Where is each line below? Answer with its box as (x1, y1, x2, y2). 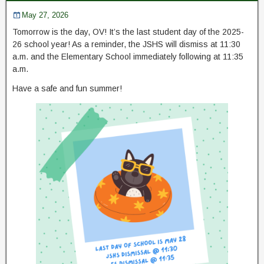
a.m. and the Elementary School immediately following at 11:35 (12, 52, 243, 62)
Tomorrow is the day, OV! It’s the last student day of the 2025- (12, 27, 244, 37)
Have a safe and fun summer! (12, 84, 122, 94)
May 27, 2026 (22, 11, 68, 20)
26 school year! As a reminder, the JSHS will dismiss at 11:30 (12, 39, 240, 49)
